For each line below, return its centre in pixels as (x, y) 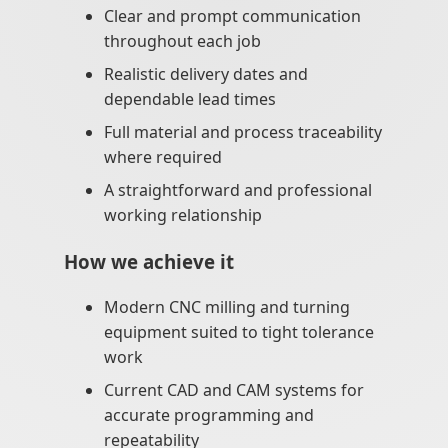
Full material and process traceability (243, 132)
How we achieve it (149, 261)
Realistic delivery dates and (206, 74)
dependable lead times (190, 99)
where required (163, 157)
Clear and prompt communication (232, 16)
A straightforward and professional (238, 190)
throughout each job (182, 41)
